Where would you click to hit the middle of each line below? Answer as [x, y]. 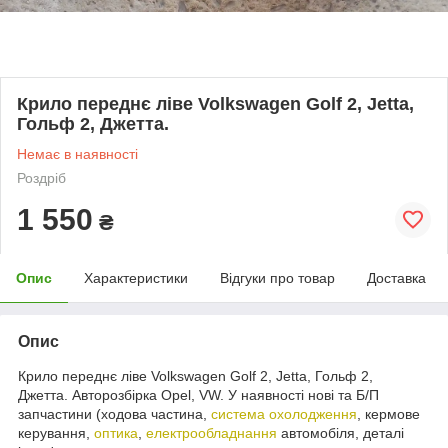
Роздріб [41, 177]
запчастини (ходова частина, [114, 413]
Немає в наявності [77, 153]
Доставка [396, 277]
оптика [116, 432]
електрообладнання [211, 432]
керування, [56, 432]
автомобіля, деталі [340, 432]
